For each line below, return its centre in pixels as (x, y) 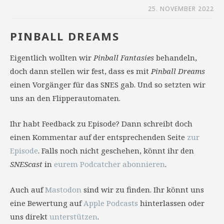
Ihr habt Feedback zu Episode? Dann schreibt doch (101, 123)
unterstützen (73, 216)
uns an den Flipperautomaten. (65, 98)
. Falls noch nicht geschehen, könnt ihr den (116, 150)
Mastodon (63, 189)
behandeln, (175, 57)
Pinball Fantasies (124, 57)
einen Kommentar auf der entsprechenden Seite (98, 137)
